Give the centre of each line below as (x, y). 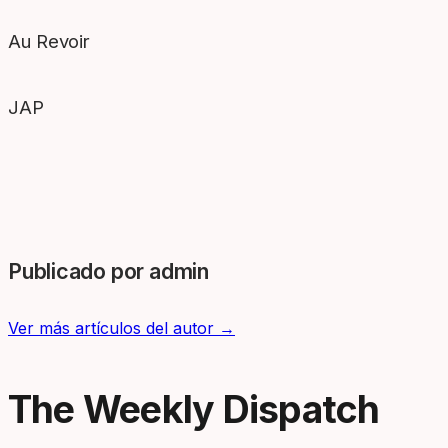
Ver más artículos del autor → (121, 328)
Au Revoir (49, 41)
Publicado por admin (108, 271)
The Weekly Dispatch (194, 409)
